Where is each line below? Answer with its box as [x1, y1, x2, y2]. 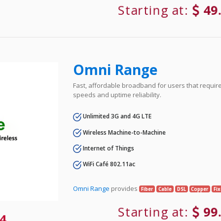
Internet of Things [81, 144, 135, 152]
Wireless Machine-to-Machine [81, 128, 166, 137]
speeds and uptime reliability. [73, 90, 162, 100]
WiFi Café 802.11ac [81, 160, 136, 169]
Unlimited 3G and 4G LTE [81, 112, 152, 121]
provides [110, 184, 140, 193]
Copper [191, 185, 209, 192]
